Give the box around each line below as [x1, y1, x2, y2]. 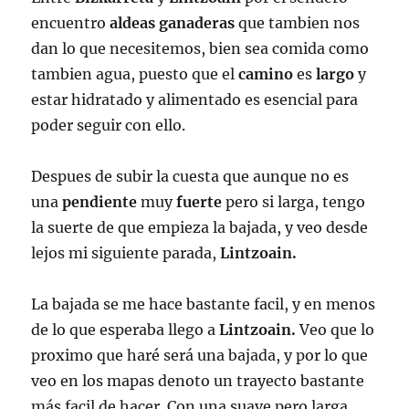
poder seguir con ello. [31, 116, 186, 135]
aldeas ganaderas [110, 14, 236, 33]
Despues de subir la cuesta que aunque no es [31, 167, 350, 186]
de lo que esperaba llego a [31, 320, 220, 340]
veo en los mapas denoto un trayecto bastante [31, 372, 365, 391]
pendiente [62, 193, 138, 212]
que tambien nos [235, 14, 361, 33]
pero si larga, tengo [222, 193, 366, 212]
